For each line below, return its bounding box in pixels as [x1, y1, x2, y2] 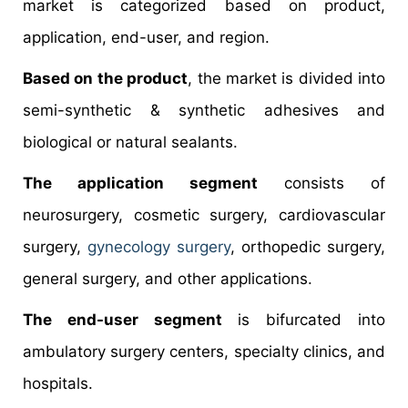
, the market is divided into [188, 69, 385, 88]
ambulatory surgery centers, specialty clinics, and [23, 342, 385, 362]
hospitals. [23, 374, 93, 393]
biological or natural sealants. [23, 133, 238, 152]
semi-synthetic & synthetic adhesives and [23, 101, 385, 120]
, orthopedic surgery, [230, 238, 385, 257]
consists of [258, 174, 385, 193]
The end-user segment [23, 311, 222, 330]
